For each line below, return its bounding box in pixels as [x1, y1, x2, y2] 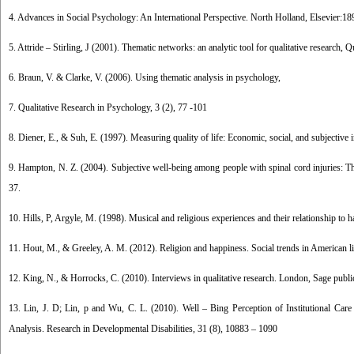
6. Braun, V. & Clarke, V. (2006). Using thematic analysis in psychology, [9, 72, 281, 83]
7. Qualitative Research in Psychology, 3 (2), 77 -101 [9, 102, 207, 113]
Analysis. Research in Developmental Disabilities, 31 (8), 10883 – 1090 [9, 323, 277, 334]
